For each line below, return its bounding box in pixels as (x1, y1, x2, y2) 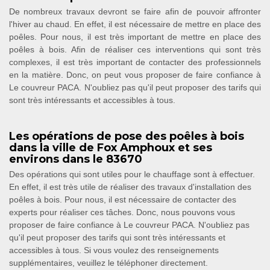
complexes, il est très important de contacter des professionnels (9, 57, 261, 67)
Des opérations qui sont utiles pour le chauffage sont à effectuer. (9, 169, 255, 180)
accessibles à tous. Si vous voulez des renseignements (9, 245, 219, 256)
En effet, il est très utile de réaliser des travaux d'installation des (9, 182, 251, 192)
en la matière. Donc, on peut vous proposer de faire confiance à (9, 70, 261, 80)
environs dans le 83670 (9, 152, 142, 166)
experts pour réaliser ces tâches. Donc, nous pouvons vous (9, 207, 235, 218)
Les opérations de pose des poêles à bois (9, 130, 244, 143)
